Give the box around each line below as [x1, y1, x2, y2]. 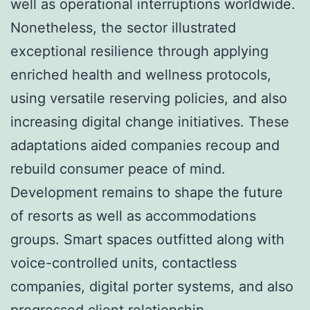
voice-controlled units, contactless [10, 254, 237, 271]
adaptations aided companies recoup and [10, 136, 280, 154]
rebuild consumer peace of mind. [10, 160, 226, 177]
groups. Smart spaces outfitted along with [10, 230, 284, 248]
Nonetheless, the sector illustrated [10, 19, 236, 36]
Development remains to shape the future [10, 183, 283, 201]
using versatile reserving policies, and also [10, 89, 287, 107]
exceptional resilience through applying [10, 42, 268, 60]
